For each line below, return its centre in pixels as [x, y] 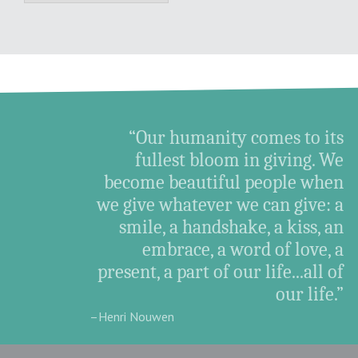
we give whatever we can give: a [221, 204]
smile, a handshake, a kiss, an [232, 227]
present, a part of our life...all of [221, 271]
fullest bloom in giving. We [240, 159]
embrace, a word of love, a [243, 249]
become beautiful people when [224, 182]
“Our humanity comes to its [237, 137]
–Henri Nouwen [132, 316]
